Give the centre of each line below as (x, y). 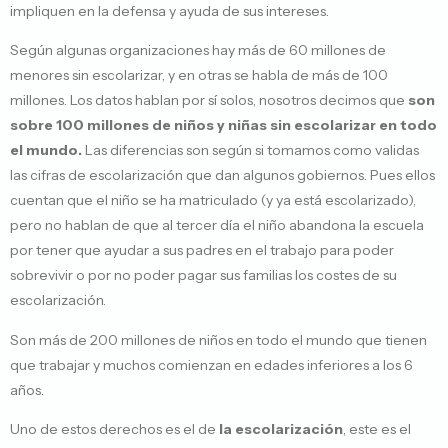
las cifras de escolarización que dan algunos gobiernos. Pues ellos (222, 175)
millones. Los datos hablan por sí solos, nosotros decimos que (209, 100)
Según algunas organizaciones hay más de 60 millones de (198, 50)
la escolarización (281, 429)
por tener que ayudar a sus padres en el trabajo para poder (202, 250)
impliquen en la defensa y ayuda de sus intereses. (169, 11)
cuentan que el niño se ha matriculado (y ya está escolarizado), (213, 200)
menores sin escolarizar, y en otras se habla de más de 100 (199, 75)
